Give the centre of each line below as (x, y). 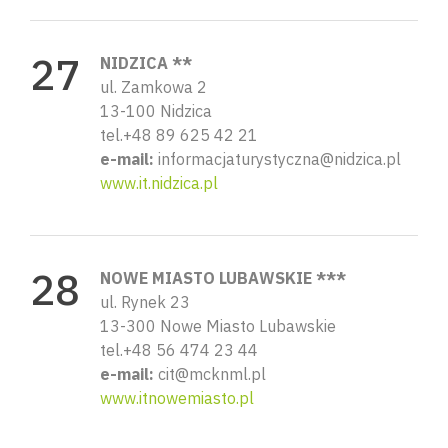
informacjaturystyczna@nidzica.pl (277, 158)
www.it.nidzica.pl (159, 182)
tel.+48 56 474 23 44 (179, 349)
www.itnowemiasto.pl (177, 397)
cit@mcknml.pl (210, 373)
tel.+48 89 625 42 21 (179, 134)
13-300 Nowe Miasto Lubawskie (218, 325)
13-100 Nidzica (156, 110)
